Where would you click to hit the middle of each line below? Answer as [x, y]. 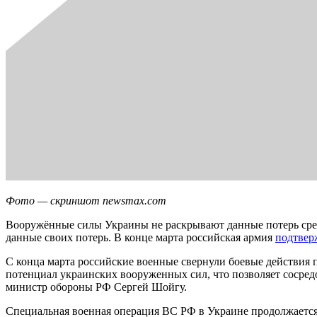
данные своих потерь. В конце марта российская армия [140, 237]
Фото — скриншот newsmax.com [86, 200]
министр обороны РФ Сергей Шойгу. [96, 287]
